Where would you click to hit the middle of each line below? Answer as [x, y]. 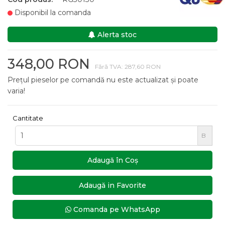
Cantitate [28, 118]
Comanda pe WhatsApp [116, 209]
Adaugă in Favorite [113, 185]
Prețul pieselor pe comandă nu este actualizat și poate [103, 80]
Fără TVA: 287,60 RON [128, 67]
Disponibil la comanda [52, 13]
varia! [16, 91]
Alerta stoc [116, 35]
